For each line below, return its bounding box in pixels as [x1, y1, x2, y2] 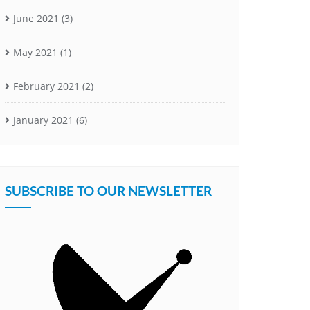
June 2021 [13, 11, 59, 25]
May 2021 [13, 45, 57, 59]
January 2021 [13, 113, 73, 127]
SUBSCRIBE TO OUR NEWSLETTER [5, 182, 212, 199]
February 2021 [13, 79, 80, 93]
